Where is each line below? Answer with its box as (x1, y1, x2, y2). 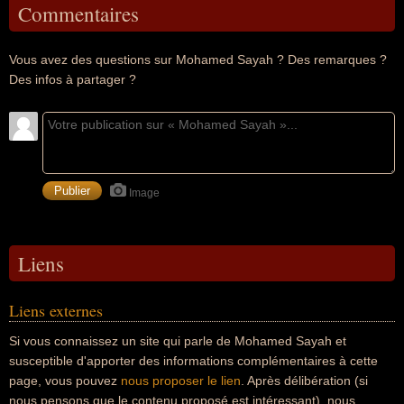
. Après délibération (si (241, 373, 368, 388)
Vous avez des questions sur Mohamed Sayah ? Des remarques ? (9, 52, 387, 67)
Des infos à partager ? (9, 72, 136, 87)
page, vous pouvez (9, 373, 121, 388)
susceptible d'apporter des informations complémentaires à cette (9, 353, 378, 368)
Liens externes (9, 299, 103, 321)
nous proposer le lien (121, 373, 241, 388)
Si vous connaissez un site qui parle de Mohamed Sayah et (9, 334, 346, 348)
